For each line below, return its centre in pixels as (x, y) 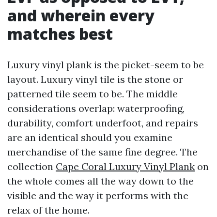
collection (31, 166)
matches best (60, 34)
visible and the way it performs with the (98, 195)
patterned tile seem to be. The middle (93, 94)
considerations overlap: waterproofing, (96, 108)
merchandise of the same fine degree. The (102, 152)
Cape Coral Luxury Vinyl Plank (125, 166)
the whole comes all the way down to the (101, 181)
